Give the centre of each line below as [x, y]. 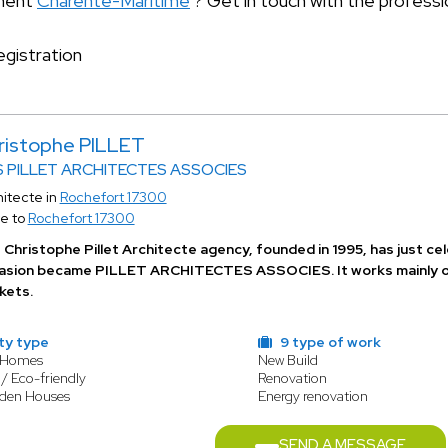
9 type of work [328, 342]
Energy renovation [312, 396]
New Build [287, 360]
